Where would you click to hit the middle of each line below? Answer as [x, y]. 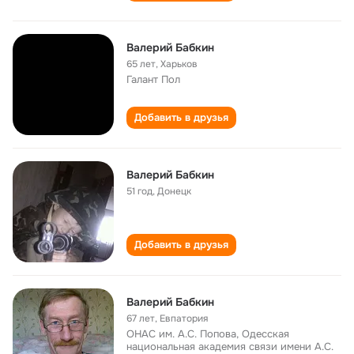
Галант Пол [153, 79]
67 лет [141, 318]
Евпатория [184, 318]
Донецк [174, 191]
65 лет [141, 64]
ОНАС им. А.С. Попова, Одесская [208, 334]
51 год [139, 191]
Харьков [179, 64]
